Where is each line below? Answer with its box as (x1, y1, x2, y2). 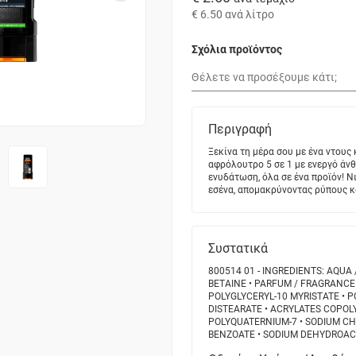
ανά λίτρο (225, 7, 274, 21)
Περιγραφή (208, 122, 272, 137)
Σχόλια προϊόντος (192, 42, 282, 56)
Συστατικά (208, 241, 268, 257)
